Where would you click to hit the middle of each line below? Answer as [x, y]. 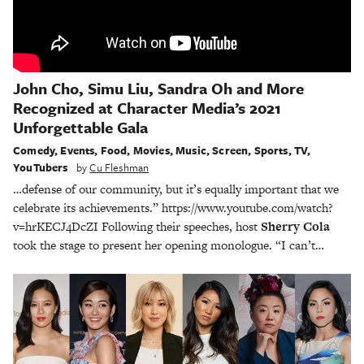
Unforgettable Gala [80, 128]
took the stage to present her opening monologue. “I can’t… [169, 245]
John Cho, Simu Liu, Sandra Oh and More [158, 89]
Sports [271, 151]
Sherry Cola [295, 227]
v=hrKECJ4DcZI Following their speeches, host [137, 227]
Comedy [34, 151]
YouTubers [41, 168]
